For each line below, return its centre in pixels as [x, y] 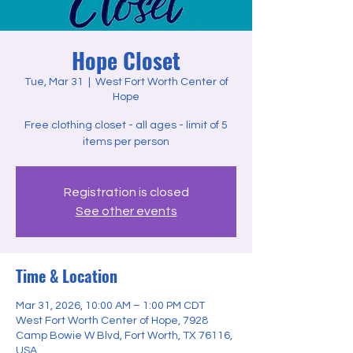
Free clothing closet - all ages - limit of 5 [126, 125]
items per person [126, 142]
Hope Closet [126, 60]
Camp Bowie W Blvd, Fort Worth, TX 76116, [124, 336]
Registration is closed [126, 192]
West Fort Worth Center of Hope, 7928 [112, 321]
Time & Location [67, 276]
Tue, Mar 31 [54, 82]
